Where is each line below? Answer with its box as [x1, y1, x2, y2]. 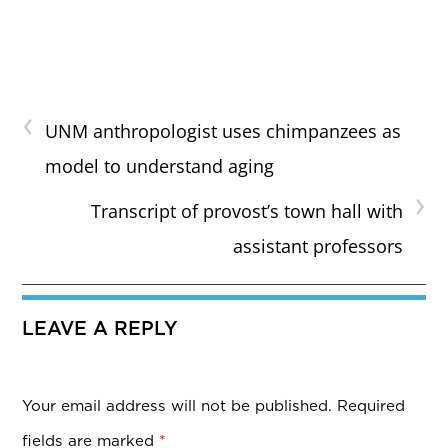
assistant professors [232, 234, 403, 259]
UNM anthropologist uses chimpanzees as [45, 119, 402, 144]
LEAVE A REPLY [22, 317, 179, 341]
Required [337, 396, 406, 416]
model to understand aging [45, 154, 275, 179]
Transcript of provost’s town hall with [90, 199, 403, 224]
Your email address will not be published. [22, 396, 333, 416]
